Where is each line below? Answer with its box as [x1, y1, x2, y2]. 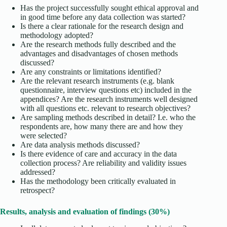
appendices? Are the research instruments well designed [20, 95, 198, 104]
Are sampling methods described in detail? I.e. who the [20, 113, 196, 122]
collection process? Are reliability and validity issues [20, 159, 186, 168]
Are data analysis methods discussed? [20, 140, 140, 149]
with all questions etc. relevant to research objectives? [20, 104, 191, 113]
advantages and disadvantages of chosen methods [20, 49, 178, 58]
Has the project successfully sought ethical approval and [20, 4, 199, 13]
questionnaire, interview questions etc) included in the [20, 86, 192, 95]
